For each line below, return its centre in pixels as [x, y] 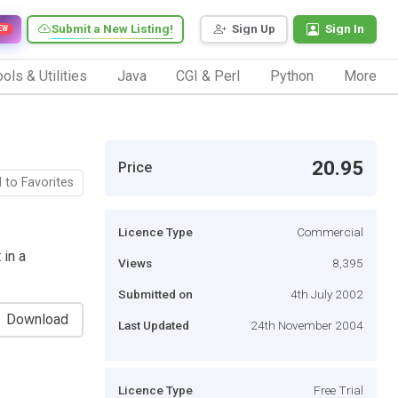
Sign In [345, 29]
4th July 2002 [327, 294]
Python [292, 76]
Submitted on [155, 294]
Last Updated [154, 325]
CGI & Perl [208, 76]
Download [37, 319]
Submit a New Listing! [112, 29]
